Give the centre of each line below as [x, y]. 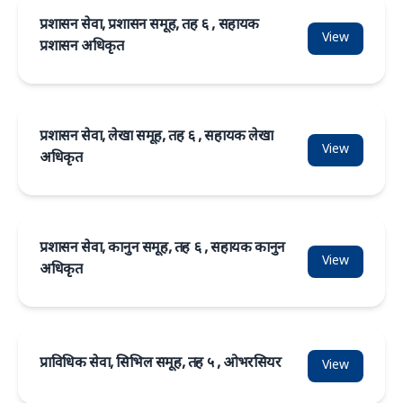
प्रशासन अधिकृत [82, 47]
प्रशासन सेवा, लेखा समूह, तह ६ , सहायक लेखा [157, 137]
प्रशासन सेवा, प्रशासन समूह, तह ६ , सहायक [149, 26]
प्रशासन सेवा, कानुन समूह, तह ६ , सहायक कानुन [162, 249]
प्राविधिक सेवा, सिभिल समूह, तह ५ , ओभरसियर [161, 364]
